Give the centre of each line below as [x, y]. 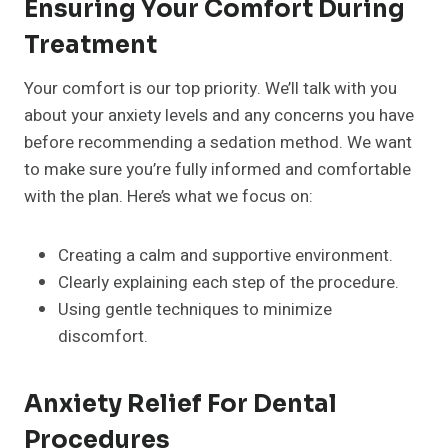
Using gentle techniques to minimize [195, 310]
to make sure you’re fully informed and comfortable [217, 170]
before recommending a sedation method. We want [218, 143]
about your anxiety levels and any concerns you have [219, 116]
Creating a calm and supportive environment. [225, 256]
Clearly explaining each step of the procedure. [228, 283]
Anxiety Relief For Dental [180, 404]
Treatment [90, 45]
